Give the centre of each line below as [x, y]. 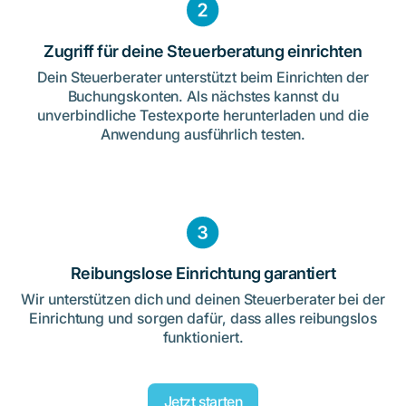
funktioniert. [203, 338]
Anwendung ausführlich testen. [203, 134]
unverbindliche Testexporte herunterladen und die [203, 115]
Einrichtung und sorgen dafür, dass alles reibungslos [203, 319]
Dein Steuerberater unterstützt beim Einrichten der [203, 77]
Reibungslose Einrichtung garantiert [203, 274]
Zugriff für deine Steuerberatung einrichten [203, 51]
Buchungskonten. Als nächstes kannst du [203, 96]
